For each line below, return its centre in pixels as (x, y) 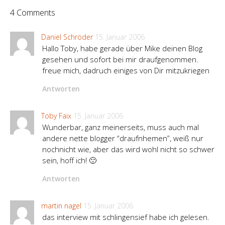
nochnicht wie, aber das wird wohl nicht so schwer (128, 149)
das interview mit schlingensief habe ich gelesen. (126, 217)
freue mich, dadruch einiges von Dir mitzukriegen (126, 71)
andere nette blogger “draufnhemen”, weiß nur (123, 138)
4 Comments (33, 13)
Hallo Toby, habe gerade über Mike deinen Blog (122, 48)
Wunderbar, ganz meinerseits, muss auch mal (121, 127)
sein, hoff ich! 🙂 (69, 160)
